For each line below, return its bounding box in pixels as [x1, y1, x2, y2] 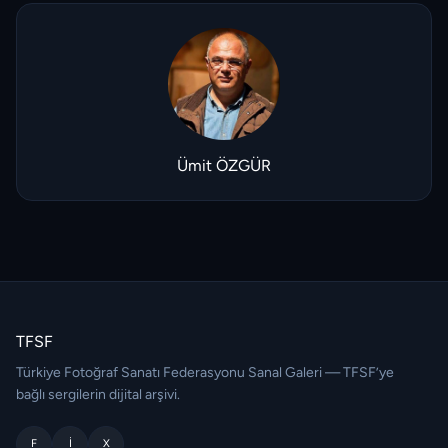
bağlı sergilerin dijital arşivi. [16, 386, 180, 403]
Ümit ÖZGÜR [177, 156, 271, 175]
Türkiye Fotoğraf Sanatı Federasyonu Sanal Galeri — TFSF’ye [16, 364, 394, 381]
